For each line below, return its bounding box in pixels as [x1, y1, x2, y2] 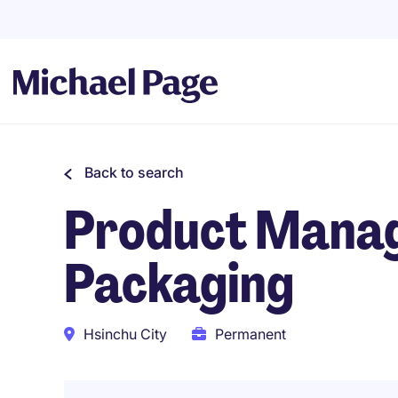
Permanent [215, 325, 286, 343]
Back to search [84, 163, 184, 181]
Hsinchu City [84, 325, 167, 343]
